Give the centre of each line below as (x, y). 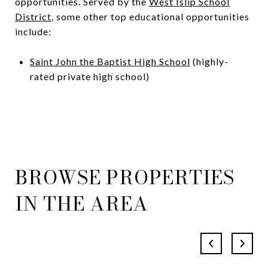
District (33, 16)
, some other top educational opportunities (150, 16)
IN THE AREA (82, 203)
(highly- (209, 61)
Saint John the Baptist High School (110, 61)
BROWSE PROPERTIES (125, 177)
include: (33, 31)
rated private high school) (89, 76)
